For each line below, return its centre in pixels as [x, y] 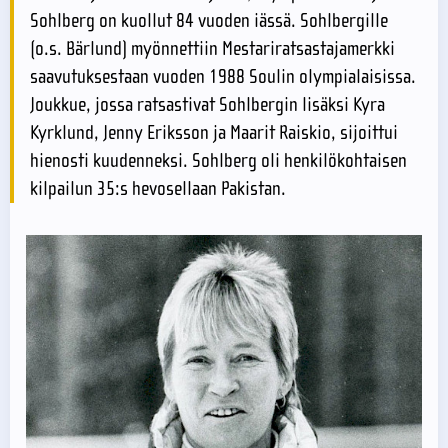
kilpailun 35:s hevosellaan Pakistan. [158, 189]
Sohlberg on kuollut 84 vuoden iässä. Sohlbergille [209, 21]
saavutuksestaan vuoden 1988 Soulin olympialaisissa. [223, 77]
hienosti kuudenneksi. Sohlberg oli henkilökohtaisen [218, 161]
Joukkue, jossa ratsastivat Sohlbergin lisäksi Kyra [207, 105]
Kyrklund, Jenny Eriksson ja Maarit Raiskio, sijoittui [214, 133]
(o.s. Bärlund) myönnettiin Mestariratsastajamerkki [212, 49]
